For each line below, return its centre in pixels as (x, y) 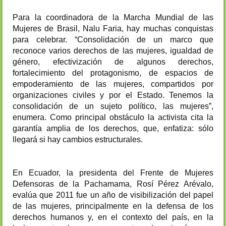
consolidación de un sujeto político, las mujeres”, (113, 106)
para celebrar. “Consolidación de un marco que (113, 40)
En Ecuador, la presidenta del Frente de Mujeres (113, 173)
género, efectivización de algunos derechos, (113, 62)
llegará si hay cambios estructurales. (78, 140)
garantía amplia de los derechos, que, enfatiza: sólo (113, 129)
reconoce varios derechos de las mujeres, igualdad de (113, 51)
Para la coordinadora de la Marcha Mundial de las (113, 18)
